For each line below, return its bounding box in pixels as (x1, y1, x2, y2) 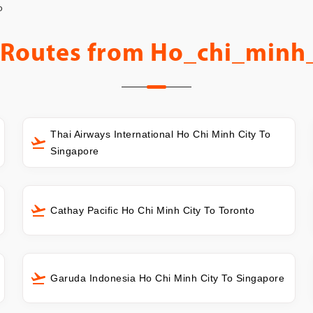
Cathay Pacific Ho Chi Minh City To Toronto (50, 204, 255, 216)
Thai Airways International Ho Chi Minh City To (50, 128, 271, 140)
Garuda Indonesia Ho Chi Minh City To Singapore (50, 272, 285, 284)
